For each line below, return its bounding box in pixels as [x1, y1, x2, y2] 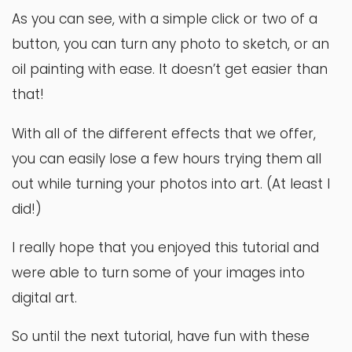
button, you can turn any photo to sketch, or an [12, 35, 329, 54]
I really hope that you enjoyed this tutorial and [12, 237, 319, 257]
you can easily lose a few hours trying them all [12, 148, 321, 168]
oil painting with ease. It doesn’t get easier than [12, 60, 328, 79]
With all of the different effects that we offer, [12, 123, 316, 143]
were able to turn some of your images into [12, 262, 305, 282]
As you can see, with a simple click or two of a [12, 9, 317, 29]
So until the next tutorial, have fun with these [12, 326, 310, 346]
